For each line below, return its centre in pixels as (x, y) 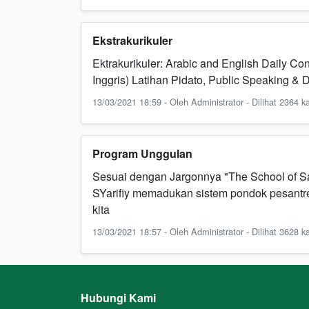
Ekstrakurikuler (132, 40)
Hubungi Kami (118, 298)
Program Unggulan (142, 153)
